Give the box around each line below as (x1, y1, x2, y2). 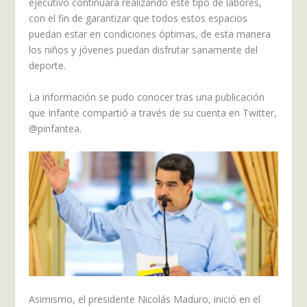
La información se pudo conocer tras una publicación (29, 90, 265, 103)
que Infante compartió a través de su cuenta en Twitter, (29, 106, 278, 119)
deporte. (29, 59, 66, 73)
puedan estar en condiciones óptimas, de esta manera (29, 27, 271, 41)
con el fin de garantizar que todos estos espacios (29, 12, 248, 25)
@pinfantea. (29, 121, 82, 135)
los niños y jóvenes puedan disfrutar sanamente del (29, 43, 258, 57)
